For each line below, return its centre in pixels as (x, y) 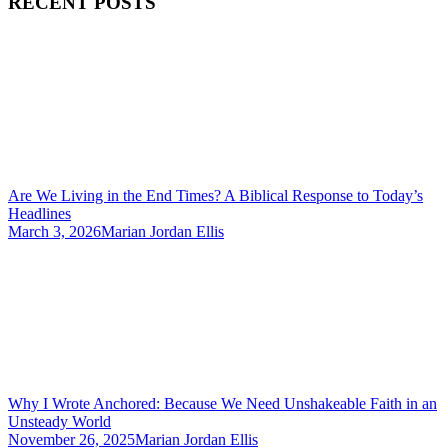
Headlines (39, 213)
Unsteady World (59, 421)
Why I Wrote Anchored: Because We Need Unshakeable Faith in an (222, 403)
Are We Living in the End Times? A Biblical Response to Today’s (215, 195)
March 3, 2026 (54, 231)
